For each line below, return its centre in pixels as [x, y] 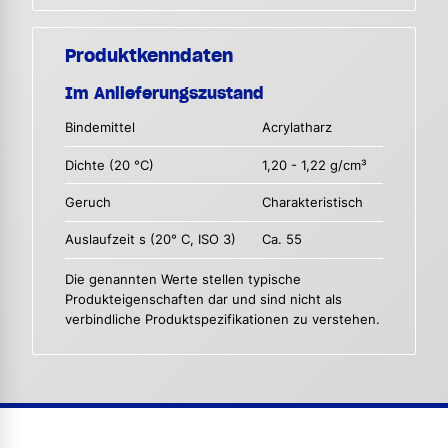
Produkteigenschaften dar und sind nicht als [203, 299]
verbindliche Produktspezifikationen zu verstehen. [222, 319]
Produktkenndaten [149, 56]
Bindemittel [100, 128]
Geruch [88, 203]
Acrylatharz [297, 128]
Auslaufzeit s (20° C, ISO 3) [150, 240]
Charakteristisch [313, 203]
